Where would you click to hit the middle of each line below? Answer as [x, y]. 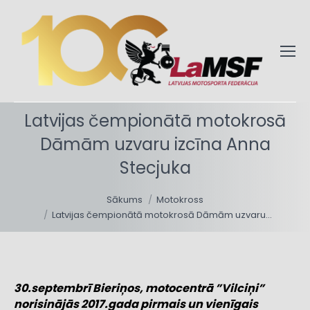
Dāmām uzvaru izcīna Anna [155, 145]
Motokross [180, 200]
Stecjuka [155, 168]
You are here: [49, 188]
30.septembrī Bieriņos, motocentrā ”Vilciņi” [139, 289]
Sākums [125, 200]
